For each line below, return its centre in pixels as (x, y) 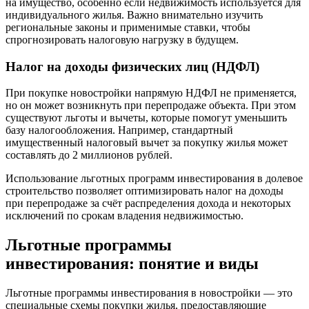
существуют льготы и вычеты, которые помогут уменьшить (146, 118)
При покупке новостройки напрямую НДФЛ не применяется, (151, 93)
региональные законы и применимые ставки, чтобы (128, 27)
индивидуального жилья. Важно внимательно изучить (134, 14)
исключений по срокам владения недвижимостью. (124, 216)
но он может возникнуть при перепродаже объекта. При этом (151, 106)
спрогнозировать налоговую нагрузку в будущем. (122, 39)
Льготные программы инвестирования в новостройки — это (149, 293)
